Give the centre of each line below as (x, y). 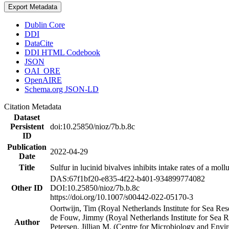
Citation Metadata (35, 107)
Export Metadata (33, 7)
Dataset (27, 117)
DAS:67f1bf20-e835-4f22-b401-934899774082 (128, 179)
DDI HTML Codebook (62, 52)
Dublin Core (45, 25)
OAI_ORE (42, 71)
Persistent (27, 127)
